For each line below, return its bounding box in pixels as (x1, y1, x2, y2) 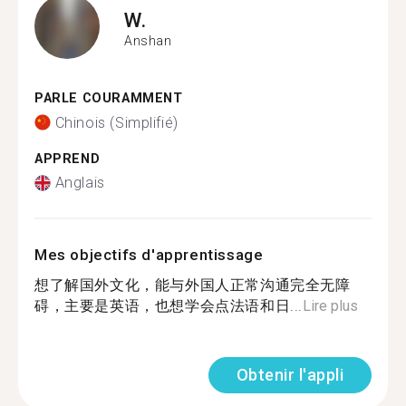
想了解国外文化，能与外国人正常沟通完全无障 (34, 276, 351, 294)
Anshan (124, 33, 172, 48)
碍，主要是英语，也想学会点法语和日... (34, 297, 304, 314)
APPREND (34, 150, 101, 167)
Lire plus (303, 297, 359, 314)
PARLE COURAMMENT (34, 91, 183, 106)
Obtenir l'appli (236, 365, 343, 384)
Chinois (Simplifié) (54, 113, 179, 131)
